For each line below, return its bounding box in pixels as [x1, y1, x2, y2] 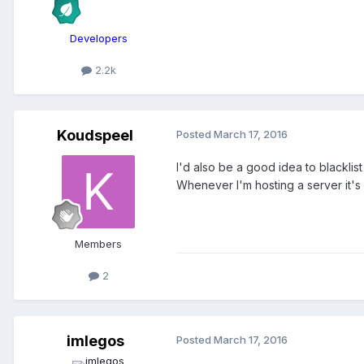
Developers [69, 31, 128, 45]
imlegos [66, 332, 124, 350]
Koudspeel [57, 126, 133, 144]
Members [75, 236, 122, 250]
